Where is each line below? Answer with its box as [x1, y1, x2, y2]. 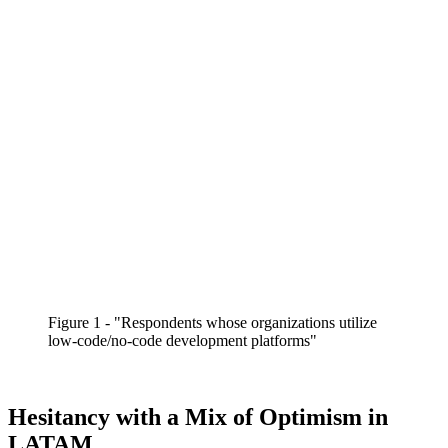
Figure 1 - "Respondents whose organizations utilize [48, 313, 377, 331]
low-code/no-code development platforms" [48, 331, 317, 349]
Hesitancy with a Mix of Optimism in [8, 403, 388, 430]
